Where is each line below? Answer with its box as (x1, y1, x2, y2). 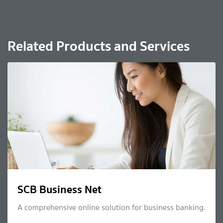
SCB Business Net (17, 180, 102, 199)
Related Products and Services (7, 34, 190, 58)
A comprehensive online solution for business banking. (17, 202, 206, 214)
